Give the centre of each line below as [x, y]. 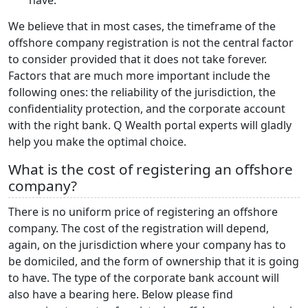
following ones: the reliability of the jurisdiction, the [142, 92]
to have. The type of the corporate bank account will [144, 277]
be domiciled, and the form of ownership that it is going [154, 261]
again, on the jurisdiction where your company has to [147, 244]
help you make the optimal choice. [97, 141]
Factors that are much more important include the [139, 75]
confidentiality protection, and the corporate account [147, 108]
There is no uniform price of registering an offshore [143, 211]
